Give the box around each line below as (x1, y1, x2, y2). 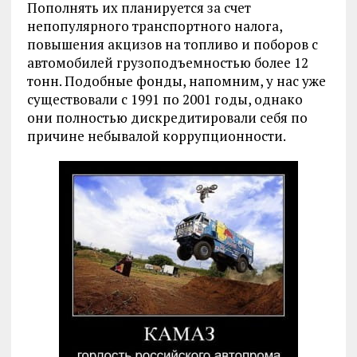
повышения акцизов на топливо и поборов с (26, 35, 318, 53)
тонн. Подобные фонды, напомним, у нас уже (26, 72, 326, 90)
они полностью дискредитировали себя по (26, 108, 308, 127)
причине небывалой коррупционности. (26, 127, 286, 145)
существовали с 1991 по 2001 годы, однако (26, 90, 303, 108)
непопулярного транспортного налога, (26, 17, 282, 35)
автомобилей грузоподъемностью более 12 (26, 53, 308, 72)
